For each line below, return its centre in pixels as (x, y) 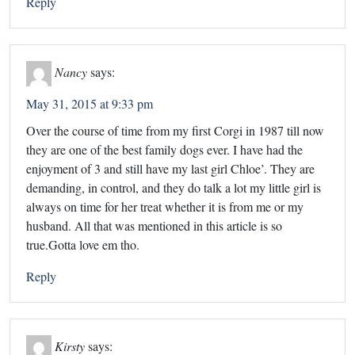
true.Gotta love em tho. (83, 245)
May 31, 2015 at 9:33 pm (90, 104)
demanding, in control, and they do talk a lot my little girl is (174, 188)
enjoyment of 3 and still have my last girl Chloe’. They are (170, 169)
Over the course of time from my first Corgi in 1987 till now (175, 131)
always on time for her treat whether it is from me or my (165, 207)
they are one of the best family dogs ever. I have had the (164, 150)
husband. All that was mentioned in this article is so (154, 226)
